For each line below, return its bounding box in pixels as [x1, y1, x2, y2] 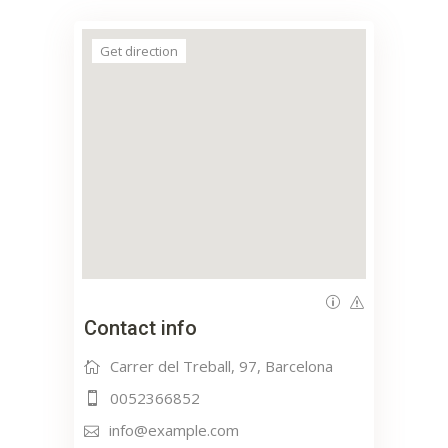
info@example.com [109, 420, 239, 441]
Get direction [100, 42, 178, 61]
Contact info [84, 316, 197, 341]
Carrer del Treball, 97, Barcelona [110, 356, 333, 377]
